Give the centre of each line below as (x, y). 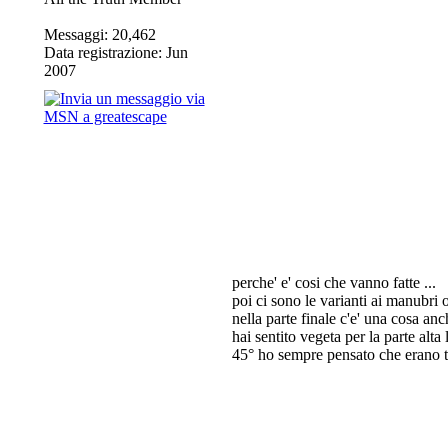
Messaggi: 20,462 (99, 34)
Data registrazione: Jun (115, 52)
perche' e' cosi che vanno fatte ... (333, 282)
